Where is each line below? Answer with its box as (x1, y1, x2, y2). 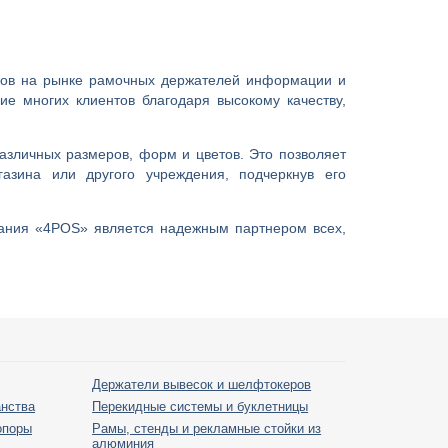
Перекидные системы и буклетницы (92, 399, 309, 415)
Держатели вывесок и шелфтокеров (92, 377, 312, 393)
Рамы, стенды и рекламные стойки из (92, 421, 322, 437)
